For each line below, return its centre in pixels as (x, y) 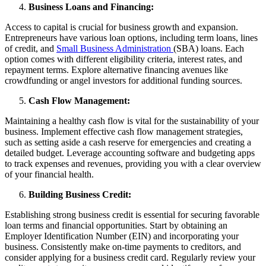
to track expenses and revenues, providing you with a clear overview (133, 163)
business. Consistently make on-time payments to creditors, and (123, 246)
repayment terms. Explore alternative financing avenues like (116, 69)
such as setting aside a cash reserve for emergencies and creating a (128, 142)
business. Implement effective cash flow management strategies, (124, 131)
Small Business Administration (115, 48)
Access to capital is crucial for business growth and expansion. (121, 27)
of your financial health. (49, 174)
